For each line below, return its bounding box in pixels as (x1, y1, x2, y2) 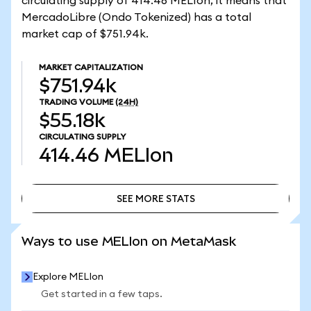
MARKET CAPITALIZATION (39, 63, 143, 72)
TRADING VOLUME (39, 98, 113, 106)
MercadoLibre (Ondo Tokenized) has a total (22, 12, 251, 23)
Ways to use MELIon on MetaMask (22, 234, 236, 249)
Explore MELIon (33, 272, 103, 282)
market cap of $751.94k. (22, 28, 149, 40)
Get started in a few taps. (41, 289, 162, 299)
